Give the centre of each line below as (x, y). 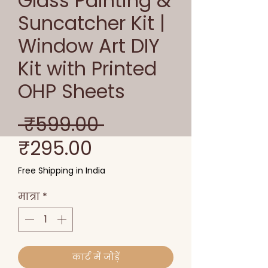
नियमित (138, 124)
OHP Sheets (71, 92)
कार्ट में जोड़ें (96, 257)
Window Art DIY (89, 46)
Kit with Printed (87, 69)
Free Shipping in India (62, 171)
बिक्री (113, 148)
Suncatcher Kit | (92, 23)
